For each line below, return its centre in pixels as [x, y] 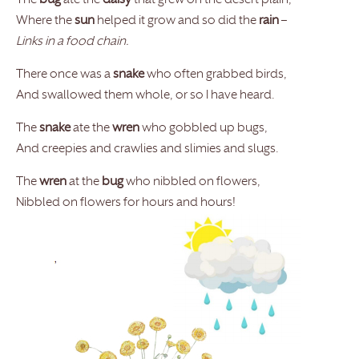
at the [84, 183]
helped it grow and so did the [177, 22]
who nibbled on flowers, [192, 183]
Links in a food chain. [73, 42]
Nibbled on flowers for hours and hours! [126, 204]
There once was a [65, 75]
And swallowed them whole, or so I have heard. [145, 96]
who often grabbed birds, [216, 75]
